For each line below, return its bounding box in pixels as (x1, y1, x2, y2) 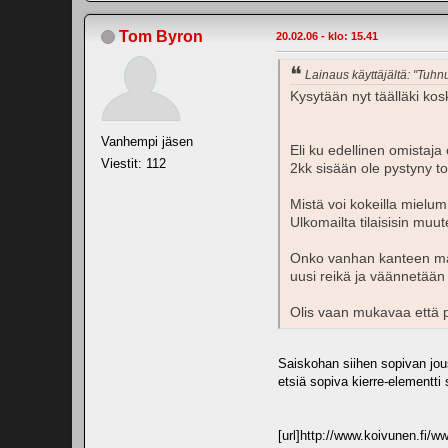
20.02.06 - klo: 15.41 (276, 29, 378, 42)
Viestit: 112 (101, 155, 166, 171)
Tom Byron (119, 27, 203, 45)
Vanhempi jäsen (101, 133, 193, 149)
